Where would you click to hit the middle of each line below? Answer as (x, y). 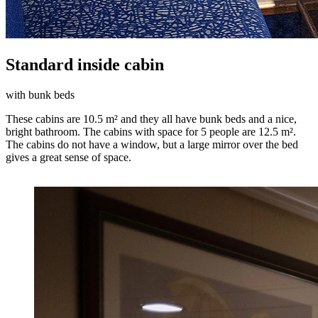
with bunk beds (40, 94)
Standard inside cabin (85, 64)
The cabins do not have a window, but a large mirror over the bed (152, 144)
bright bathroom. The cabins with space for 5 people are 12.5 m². (151, 131)
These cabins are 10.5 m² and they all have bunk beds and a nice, (151, 119)
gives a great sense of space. (68, 157)
